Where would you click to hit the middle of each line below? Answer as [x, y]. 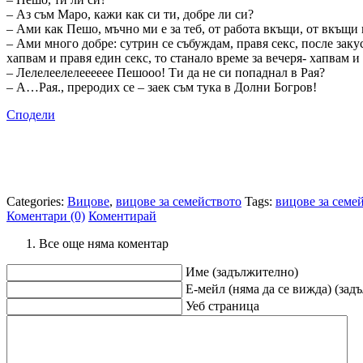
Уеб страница [222, 305]
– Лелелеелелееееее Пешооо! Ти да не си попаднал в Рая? [166, 72]
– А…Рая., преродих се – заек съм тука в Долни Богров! [162, 87]
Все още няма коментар [104, 243]
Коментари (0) [46, 216]
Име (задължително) [242, 271]
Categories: [37, 201]
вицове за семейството [179, 201]
